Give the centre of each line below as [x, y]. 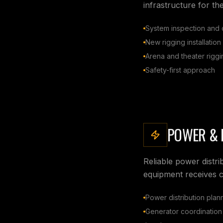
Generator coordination [184, 211]
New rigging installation [183, 42]
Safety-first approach [180, 70]
